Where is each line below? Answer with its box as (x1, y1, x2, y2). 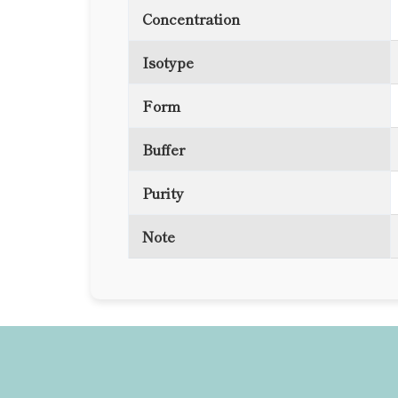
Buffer (142, 139, 185, 160)
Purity (142, 182, 184, 203)
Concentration (142, 8, 240, 29)
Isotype (142, 52, 194, 73)
